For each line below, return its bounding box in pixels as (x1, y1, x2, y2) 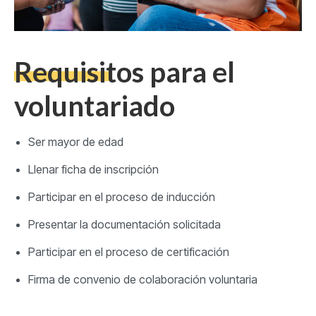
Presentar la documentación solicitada (28, 217, 224, 232)
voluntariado (14, 89, 175, 123)
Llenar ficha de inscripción (28, 162, 159, 177)
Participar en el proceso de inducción (28, 190, 215, 205)
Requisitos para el (14, 55, 235, 90)
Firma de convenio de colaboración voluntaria (28, 272, 257, 287)
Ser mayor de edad (28, 135, 123, 150)
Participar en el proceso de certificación (28, 245, 229, 260)
